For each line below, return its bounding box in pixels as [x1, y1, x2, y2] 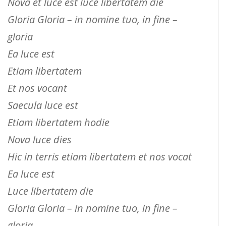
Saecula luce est [8, 98, 78, 112]
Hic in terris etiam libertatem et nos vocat [8, 150, 192, 164]
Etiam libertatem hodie [8, 116, 109, 130]
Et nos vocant [8, 81, 67, 95]
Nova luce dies [8, 133, 72, 147]
